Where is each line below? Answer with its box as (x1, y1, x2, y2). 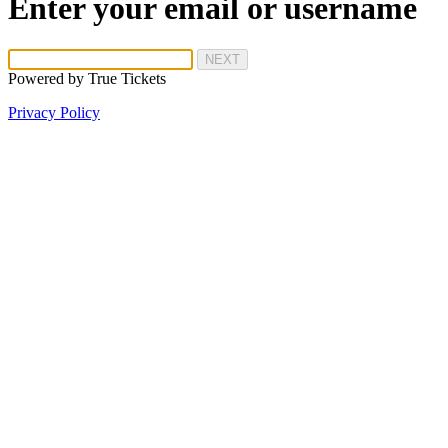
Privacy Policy (8, 103, 100, 121)
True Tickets (88, 69, 166, 87)
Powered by (8, 69, 88, 87)
